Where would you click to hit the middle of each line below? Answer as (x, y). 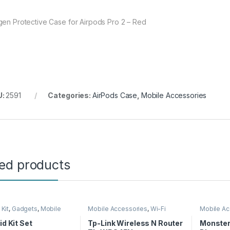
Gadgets (24, 209)
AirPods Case (115, 95)
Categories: (70, 95)
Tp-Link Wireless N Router (135, 223)
